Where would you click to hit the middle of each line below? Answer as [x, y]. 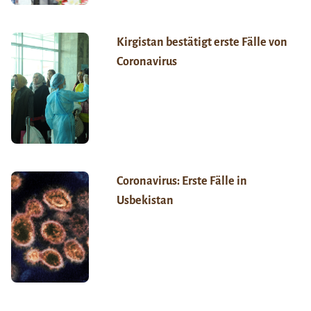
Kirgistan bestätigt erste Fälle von [202, 43]
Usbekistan [145, 201]
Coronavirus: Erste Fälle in [182, 182]
